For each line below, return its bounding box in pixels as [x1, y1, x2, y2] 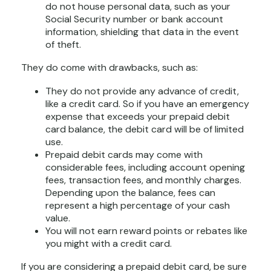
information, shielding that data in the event [45, 25, 239, 39]
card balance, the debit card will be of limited [45, 123, 244, 136]
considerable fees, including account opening [45, 161, 245, 174]
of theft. [45, 38, 81, 51]
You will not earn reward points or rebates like [45, 224, 247, 238]
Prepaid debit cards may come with [45, 148, 203, 162]
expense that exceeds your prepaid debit [45, 110, 230, 123]
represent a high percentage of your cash [45, 199, 230, 212]
